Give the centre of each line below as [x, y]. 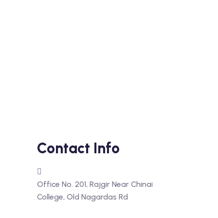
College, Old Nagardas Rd [82, 197]
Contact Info [78, 148]
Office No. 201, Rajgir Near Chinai [95, 184]
